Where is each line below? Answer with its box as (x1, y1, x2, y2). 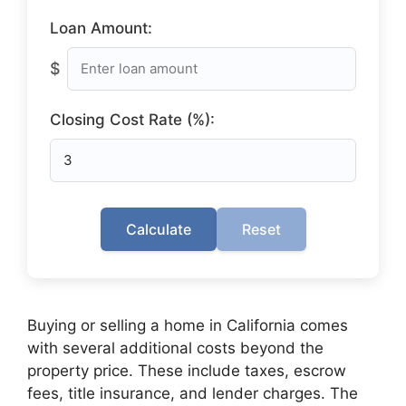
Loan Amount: (50, 19, 152, 37)
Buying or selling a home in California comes (27, 316, 348, 334)
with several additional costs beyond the (27, 339, 324, 357)
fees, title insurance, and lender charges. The (27, 384, 358, 402)
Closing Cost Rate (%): (50, 111, 215, 129)
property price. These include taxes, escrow (27, 362, 346, 380)
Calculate (125, 220, 191, 238)
